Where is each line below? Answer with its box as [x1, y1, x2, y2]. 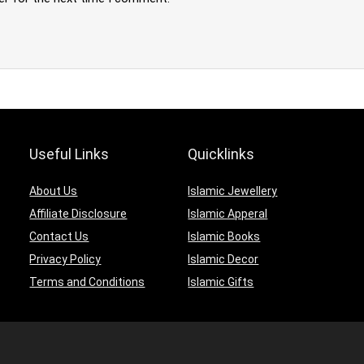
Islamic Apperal [188, 207, 268, 221]
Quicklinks [188, 145, 255, 163]
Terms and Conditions [29, 275, 145, 289]
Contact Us [29, 230, 89, 244]
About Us [29, 184, 78, 198]
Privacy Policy [29, 253, 102, 266]
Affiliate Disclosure [29, 207, 128, 221]
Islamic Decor [188, 253, 259, 266]
